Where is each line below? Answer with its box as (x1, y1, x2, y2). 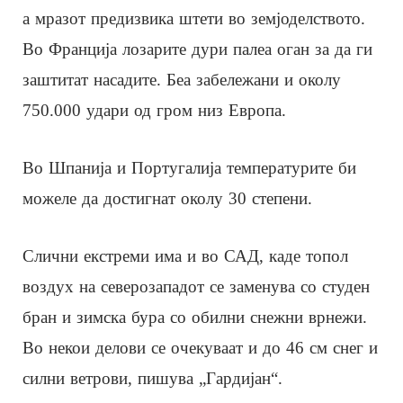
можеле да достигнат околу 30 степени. (22, 188, 312, 208)
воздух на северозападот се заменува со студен (22, 276, 370, 296)
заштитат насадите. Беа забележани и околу (22, 69, 341, 89)
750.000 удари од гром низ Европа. (22, 100, 286, 120)
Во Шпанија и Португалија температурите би (22, 157, 356, 177)
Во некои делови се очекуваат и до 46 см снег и (22, 337, 378, 357)
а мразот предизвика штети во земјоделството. (22, 8, 365, 28)
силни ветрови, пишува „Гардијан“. (22, 368, 282, 388)
